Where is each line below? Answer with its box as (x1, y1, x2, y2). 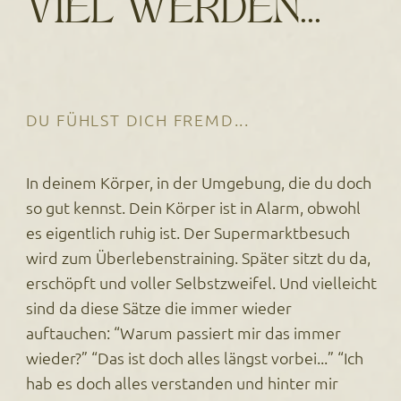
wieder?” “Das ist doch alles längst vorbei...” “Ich (25, 346, 363, 368)
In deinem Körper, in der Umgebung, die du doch (25, 171, 371, 192)
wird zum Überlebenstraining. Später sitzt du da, (25, 246, 371, 268)
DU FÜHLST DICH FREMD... (25, 109, 250, 131)
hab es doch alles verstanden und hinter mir (25, 371, 338, 393)
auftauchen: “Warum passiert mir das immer (25, 321, 341, 343)
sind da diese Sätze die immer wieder (25, 296, 292, 318)
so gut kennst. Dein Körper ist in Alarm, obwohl (25, 196, 361, 218)
